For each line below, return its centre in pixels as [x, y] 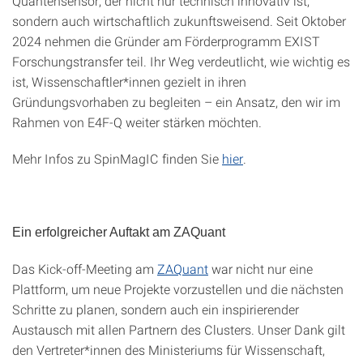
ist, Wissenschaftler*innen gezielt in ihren [129, 81]
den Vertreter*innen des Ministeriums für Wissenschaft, [169, 350]
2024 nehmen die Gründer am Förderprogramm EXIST [166, 41]
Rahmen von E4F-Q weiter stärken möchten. [137, 122]
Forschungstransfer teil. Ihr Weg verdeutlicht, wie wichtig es [181, 61]
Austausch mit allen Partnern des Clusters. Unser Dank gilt [179, 329]
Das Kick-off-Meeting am [85, 269]
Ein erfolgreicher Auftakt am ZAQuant [119, 232]
